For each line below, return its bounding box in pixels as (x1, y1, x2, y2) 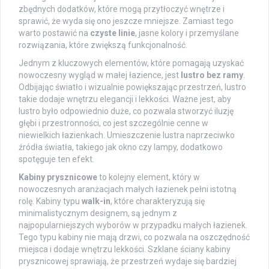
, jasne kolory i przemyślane (135, 28, 239, 38)
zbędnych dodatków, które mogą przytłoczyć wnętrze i (19, 4, 225, 14)
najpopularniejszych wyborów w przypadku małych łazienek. (19, 220, 247, 230)
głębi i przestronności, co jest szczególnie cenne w (19, 118, 208, 128)
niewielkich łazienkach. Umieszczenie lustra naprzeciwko (19, 130, 235, 140)
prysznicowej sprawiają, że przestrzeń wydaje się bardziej (19, 256, 237, 266)
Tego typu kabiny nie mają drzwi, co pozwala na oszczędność (19, 232, 250, 242)
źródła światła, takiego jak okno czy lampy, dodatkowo (19, 142, 223, 152)
